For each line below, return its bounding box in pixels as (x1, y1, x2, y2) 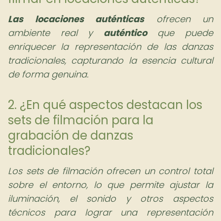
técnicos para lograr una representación (8, 206, 213, 219)
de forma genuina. (8, 68, 88, 80)
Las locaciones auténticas (8, 13, 144, 25)
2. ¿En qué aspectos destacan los (8, 97, 202, 113)
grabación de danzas (8, 127, 133, 144)
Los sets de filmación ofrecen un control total (8, 165, 213, 177)
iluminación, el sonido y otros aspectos (8, 192, 213, 205)
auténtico (103, 27, 147, 39)
